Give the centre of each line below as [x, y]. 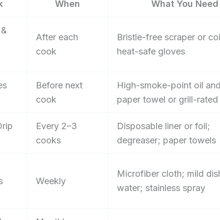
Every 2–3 [56, 126]
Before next [59, 85]
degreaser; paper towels [166, 140]
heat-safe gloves [151, 52]
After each [57, 37]
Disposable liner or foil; [164, 126]
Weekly [51, 181]
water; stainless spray [161, 188]
